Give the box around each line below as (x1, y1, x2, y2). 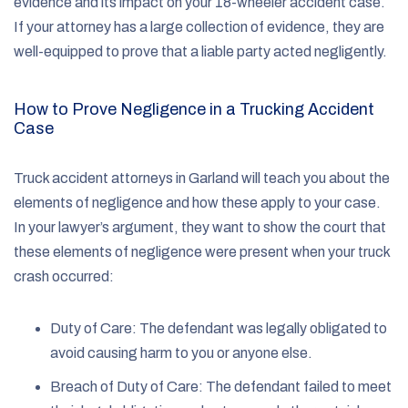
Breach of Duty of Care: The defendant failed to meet (50, 378, 392, 394)
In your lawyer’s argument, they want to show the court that (14, 219, 386, 235)
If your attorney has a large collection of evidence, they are (14, 18, 384, 35)
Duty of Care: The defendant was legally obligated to (50, 320, 387, 336)
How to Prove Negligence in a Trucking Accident (14, 99, 374, 118)
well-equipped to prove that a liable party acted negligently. (14, 43, 390, 59)
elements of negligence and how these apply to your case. (14, 194, 381, 210)
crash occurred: (14, 268, 114, 284)
